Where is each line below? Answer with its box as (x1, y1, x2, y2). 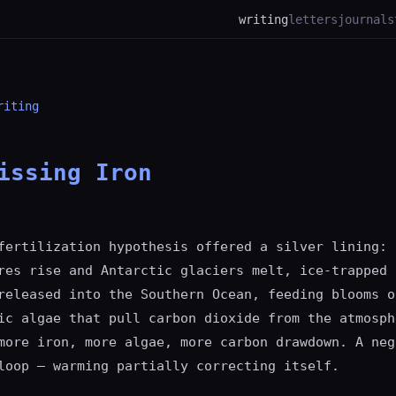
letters (288, 11, 338, 27)
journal (338, 11, 387, 27)
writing (239, 11, 288, 27)
